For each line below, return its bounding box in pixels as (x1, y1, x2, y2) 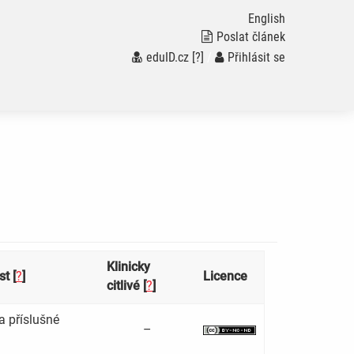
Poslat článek (216, 29, 285, 44)
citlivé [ (107, 278, 146, 294)
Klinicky (107, 259, 150, 275)
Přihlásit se (227, 50, 285, 65)
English (247, 11, 285, 26)
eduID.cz (145, 50, 189, 65)
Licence (203, 269, 247, 284)
